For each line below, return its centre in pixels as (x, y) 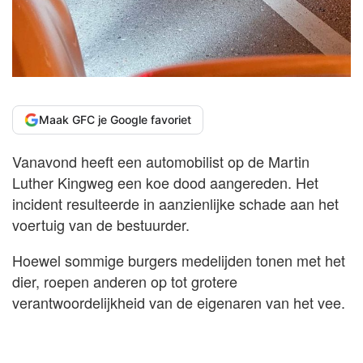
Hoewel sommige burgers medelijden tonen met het (179, 261)
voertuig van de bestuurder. (101, 225)
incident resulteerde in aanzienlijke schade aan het (175, 204)
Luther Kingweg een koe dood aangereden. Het (165, 183)
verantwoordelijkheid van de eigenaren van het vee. (179, 303)
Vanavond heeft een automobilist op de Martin (161, 162)
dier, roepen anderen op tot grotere (125, 282)
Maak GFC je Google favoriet (115, 120)
